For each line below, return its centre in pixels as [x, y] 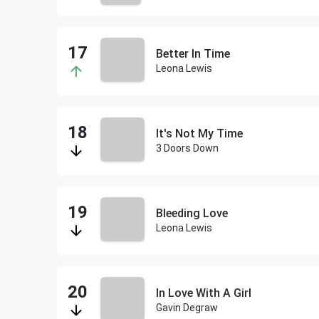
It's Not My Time [199, 134]
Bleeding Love [192, 213]
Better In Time [193, 54]
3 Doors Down [187, 148]
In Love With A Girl [203, 293]
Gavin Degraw [187, 308]
